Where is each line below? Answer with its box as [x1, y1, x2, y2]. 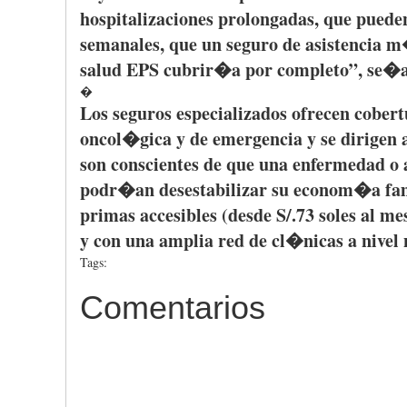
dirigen [341, 125, 397, 152]
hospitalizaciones [80, 5, 213, 32]
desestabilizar [159, 176, 267, 203]
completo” [277, 56, 358, 83]
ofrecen [292, 100, 350, 126]
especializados [176, 100, 287, 126]
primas [80, 202, 135, 228]
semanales [80, 31, 160, 57]
